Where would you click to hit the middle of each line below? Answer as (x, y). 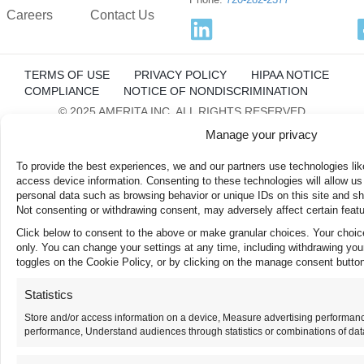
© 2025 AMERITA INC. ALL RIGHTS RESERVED (182, 111)
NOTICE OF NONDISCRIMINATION (216, 91)
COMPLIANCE (62, 91)
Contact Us (123, 15)
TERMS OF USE (67, 74)
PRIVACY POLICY (180, 74)
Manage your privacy (261, 134)
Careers (30, 15)
